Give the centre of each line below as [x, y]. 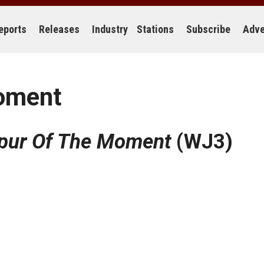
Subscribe [208, 29]
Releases [59, 29]
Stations [155, 29]
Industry [110, 29]
